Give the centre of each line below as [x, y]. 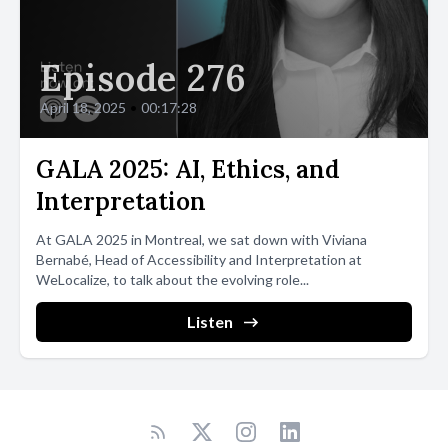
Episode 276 [143, 78]
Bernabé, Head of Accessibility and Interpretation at [199, 259]
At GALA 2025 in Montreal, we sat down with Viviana [201, 239]
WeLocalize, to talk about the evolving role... [172, 279]
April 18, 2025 [83, 107]
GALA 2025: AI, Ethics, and [188, 169]
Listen [210, 321]
